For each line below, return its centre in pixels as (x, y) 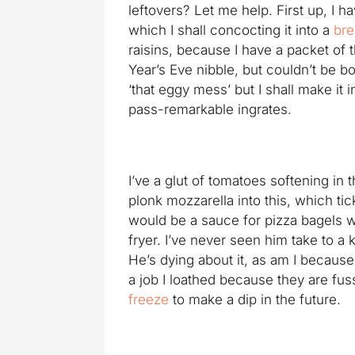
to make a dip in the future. (255, 300)
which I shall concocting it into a (231, 30)
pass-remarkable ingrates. (210, 109)
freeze (149, 300)
